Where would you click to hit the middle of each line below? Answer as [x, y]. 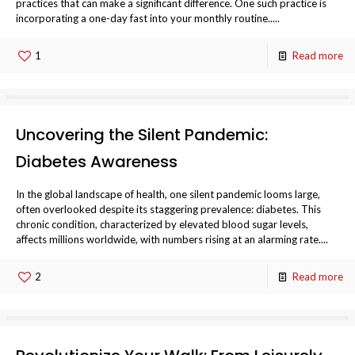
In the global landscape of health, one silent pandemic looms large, [168, 194]
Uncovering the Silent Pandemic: [142, 135]
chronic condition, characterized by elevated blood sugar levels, [162, 224]
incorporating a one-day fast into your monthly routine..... [148, 18]
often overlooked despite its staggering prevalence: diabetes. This [168, 209]
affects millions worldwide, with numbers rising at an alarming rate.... [172, 239]
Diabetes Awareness [97, 162]
